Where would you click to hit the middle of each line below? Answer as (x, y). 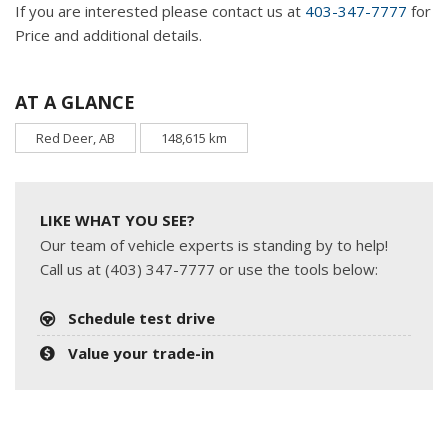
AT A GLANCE (75, 101)
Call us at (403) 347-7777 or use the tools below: (209, 268)
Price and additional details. (108, 34)
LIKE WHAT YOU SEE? (117, 219)
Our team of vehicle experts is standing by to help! (214, 244)
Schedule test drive (142, 317)
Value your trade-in (141, 352)
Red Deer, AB (75, 137)
